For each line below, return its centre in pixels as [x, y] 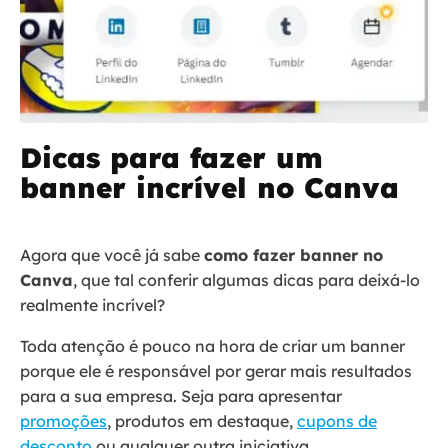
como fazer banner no [293, 255]
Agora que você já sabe [112, 255]
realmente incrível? [92, 305]
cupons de [337, 421]
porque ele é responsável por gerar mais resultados [216, 371]
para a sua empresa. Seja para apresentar [181, 396]
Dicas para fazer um [171, 158]
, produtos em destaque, [202, 421]
